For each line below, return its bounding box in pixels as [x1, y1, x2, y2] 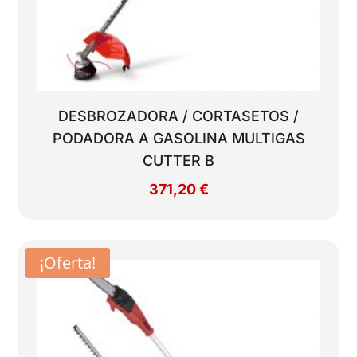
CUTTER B [143, 151, 214, 169]
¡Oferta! [40, 251, 96, 273]
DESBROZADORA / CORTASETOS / [58, 107, 299, 124]
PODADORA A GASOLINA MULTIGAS [52, 129, 305, 147]
